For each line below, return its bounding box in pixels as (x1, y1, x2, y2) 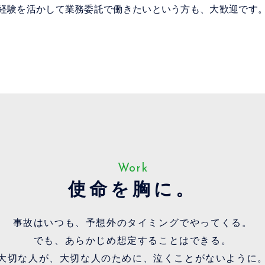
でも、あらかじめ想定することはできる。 (33, 235, 232, 245)
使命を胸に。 (68, 179, 197, 199)
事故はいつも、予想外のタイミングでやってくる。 (12, 217, 253, 228)
